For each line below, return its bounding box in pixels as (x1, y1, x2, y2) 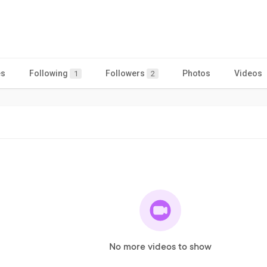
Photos (182, 68, 210, 78)
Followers (105, 68, 147, 78)
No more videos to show (109, 241, 212, 253)
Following (29, 68, 70, 78)
